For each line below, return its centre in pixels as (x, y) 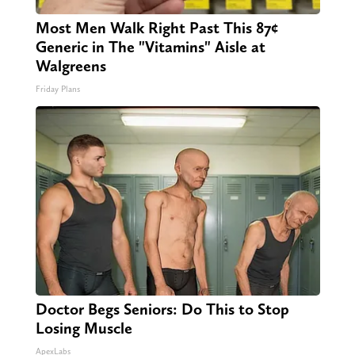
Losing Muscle (84, 328)
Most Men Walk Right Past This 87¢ (157, 28)
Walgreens (71, 66)
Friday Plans (57, 90)
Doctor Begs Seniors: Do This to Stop (162, 309)
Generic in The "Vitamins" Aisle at (150, 47)
